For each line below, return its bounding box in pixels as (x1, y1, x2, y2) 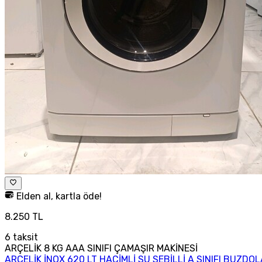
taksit (11, 231, 38, 243)
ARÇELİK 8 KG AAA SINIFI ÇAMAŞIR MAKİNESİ (5, 242, 198, 254)
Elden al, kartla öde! (14, 190, 102, 202)
